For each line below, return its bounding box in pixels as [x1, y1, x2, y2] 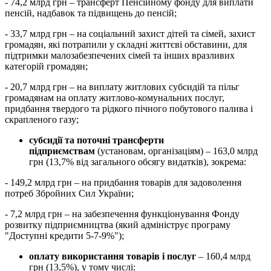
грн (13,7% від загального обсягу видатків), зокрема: [29, 157, 246, 168]
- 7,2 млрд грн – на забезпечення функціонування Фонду [5, 209, 240, 220]
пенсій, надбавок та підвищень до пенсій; [5, 8, 177, 19]
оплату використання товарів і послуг [29, 251, 196, 262]
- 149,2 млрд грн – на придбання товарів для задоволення [5, 177, 241, 188]
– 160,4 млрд [196, 251, 250, 262]
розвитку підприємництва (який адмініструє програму [5, 220, 230, 230]
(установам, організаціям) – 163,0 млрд [95, 146, 258, 157]
